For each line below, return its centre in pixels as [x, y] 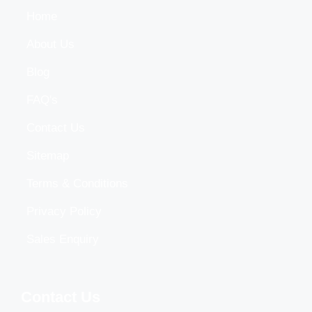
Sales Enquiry [63, 239]
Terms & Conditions [77, 183]
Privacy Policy [64, 211]
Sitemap [48, 155]
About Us [50, 44]
